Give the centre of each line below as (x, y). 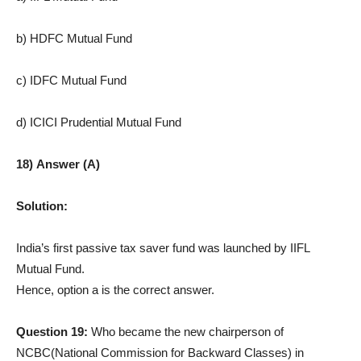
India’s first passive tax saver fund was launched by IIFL (163, 247)
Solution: (42, 205)
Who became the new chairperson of (187, 331)
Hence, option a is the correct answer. (115, 289)
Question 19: (54, 331)
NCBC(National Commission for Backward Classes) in (160, 352)
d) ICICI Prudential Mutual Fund (99, 122)
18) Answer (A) (58, 164)
